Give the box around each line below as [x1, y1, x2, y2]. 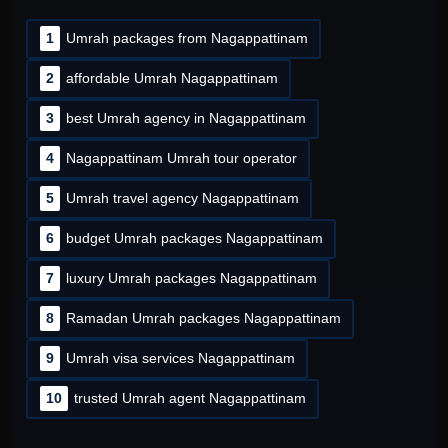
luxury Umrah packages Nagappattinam [65, 270, 317, 287]
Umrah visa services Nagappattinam [65, 350, 295, 367]
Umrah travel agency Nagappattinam [65, 190, 299, 207]
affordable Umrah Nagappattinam [65, 70, 278, 87]
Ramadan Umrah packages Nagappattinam [65, 310, 341, 327]
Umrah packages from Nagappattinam [65, 30, 308, 47]
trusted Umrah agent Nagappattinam [73, 390, 306, 407]
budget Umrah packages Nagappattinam [65, 230, 323, 247]
